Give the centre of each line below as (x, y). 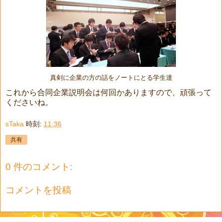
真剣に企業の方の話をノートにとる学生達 (111, 78)
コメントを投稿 (38, 190)
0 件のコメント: (39, 166)
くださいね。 (29, 103)
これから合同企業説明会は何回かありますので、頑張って (109, 93)
